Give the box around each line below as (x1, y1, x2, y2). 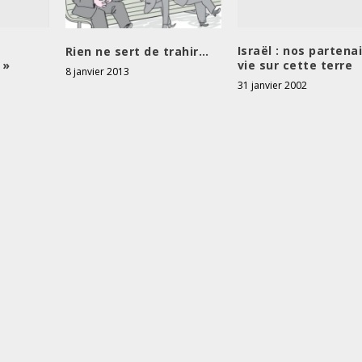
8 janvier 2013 (65, 65, 129, 79)
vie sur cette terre (237, 57, 353, 74)
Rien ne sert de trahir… (65, 44, 209, 60)
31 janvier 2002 (237, 78, 307, 93)
